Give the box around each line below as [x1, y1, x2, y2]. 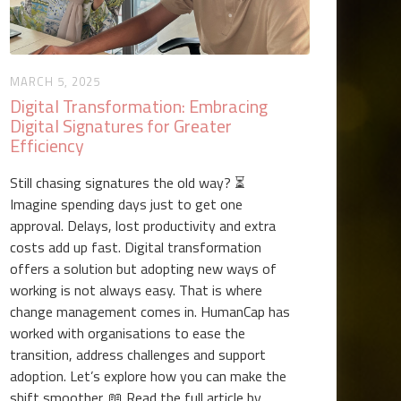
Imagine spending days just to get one [10, 193, 243, 215]
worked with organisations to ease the [10, 322, 246, 344]
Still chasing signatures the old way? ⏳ [10, 172, 246, 193]
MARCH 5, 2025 [10, 73, 101, 90]
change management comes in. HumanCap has [10, 301, 291, 322]
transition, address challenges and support [10, 344, 267, 365]
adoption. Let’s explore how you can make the [10, 365, 287, 387]
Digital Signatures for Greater [10, 112, 233, 140]
